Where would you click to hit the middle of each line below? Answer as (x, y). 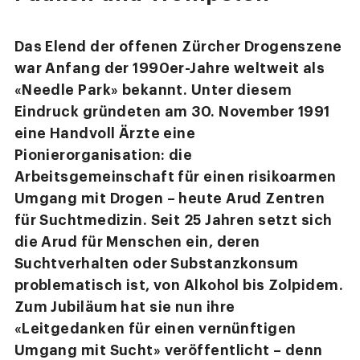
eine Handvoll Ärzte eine (105, 134)
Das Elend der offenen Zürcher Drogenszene (178, 47)
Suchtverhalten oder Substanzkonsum (156, 264)
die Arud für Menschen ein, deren (137, 242)
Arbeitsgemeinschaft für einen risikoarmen (175, 177)
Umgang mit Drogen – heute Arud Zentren (170, 199)
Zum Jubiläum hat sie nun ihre (125, 307)
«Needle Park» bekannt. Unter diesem (153, 90)
